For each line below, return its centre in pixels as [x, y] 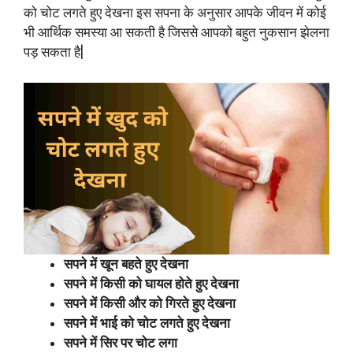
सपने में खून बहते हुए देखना [126, 264]
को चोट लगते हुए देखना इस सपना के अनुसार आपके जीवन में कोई [175, 13]
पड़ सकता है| [54, 52]
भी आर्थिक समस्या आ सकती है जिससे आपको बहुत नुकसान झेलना [176, 33]
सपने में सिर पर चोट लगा [121, 342]
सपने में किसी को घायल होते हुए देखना [151, 283]
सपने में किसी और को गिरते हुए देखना [150, 303]
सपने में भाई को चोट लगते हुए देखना [147, 323]
